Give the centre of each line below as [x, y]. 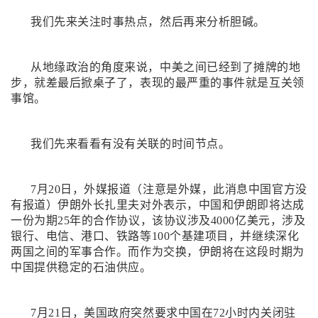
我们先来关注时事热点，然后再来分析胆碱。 [148, 22]
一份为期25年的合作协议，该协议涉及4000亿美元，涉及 [158, 220]
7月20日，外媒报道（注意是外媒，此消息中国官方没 [169, 189]
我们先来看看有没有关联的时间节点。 [131, 144]
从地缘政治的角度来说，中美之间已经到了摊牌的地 [166, 67]
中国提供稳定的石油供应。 [81, 267]
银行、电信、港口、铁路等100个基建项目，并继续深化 [155, 236]
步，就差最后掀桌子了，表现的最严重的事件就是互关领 [158, 83]
